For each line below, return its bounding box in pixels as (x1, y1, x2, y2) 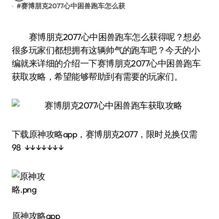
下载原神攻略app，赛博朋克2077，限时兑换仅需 (12, 129, 197, 140)
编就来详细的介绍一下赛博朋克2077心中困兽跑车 (12, 58, 201, 69)
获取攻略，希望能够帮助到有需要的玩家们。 (12, 71, 183, 82)
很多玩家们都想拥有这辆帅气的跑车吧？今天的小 (12, 44, 200, 56)
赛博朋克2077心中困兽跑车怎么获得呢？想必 (12, 31, 38, 43)
